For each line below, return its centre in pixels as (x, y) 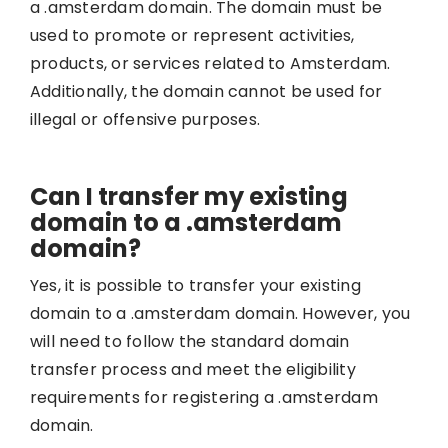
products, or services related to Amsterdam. (210, 63)
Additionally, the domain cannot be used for (206, 91)
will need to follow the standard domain (189, 341)
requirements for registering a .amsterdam (203, 397)
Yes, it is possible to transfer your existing (195, 285)
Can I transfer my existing (188, 196)
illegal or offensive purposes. (145, 119)
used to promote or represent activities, (192, 35)
